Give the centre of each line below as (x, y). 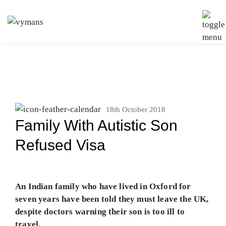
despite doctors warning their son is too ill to (100, 212)
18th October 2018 (136, 109)
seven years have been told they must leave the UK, (112, 199)
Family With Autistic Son (96, 125)
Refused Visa (60, 145)
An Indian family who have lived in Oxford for (103, 186)
